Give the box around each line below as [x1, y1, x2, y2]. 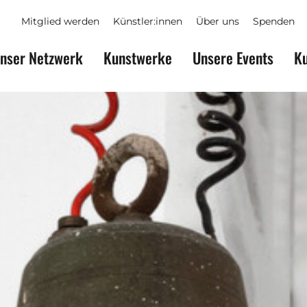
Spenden [253, 15, 295, 27]
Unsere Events [193, 47, 273, 69]
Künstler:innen [113, 15, 182, 27]
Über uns [196, 15, 239, 27]
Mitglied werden [21, 15, 99, 27]
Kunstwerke [103, 47, 172, 69]
